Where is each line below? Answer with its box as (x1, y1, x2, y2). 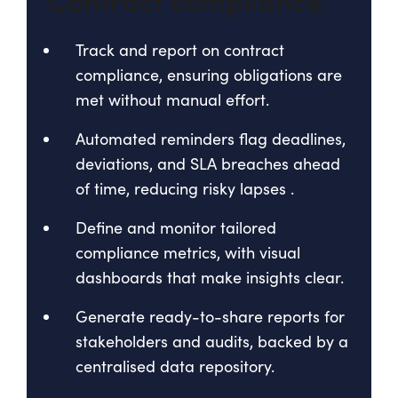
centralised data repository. (76, 354, 275, 377)
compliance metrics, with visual (76, 241, 300, 263)
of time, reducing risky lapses (76, 177, 286, 199)
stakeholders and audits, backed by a (76, 330, 348, 352)
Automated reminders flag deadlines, (76, 127, 346, 149)
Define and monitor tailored (76, 216, 276, 238)
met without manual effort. (76, 88, 269, 110)
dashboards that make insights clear (76, 266, 340, 288)
